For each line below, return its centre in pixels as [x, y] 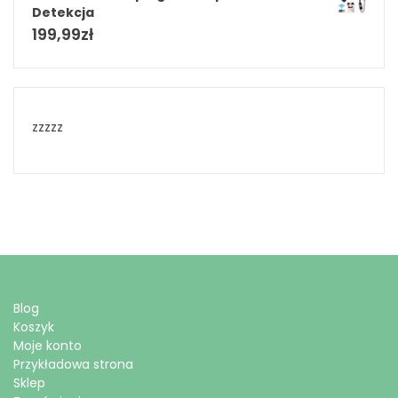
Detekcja [63, 13]
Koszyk [34, 327]
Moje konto [48, 346]
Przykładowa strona [73, 365]
